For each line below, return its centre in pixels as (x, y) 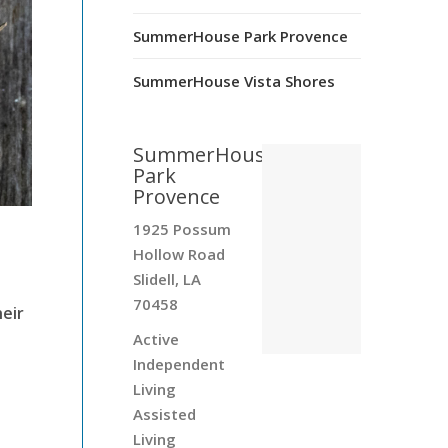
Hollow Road (178, 253)
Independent (178, 363)
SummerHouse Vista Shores (233, 80)
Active (155, 338)
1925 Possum (181, 228)
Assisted (164, 413)
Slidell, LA (166, 278)
